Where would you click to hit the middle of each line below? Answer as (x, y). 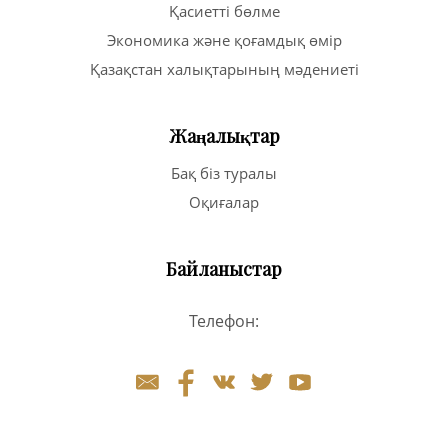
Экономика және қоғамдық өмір (224, 39)
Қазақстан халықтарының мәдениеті (224, 68)
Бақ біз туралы (224, 172)
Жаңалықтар (224, 135)
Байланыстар (224, 268)
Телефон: (224, 320)
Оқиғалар (224, 201)
